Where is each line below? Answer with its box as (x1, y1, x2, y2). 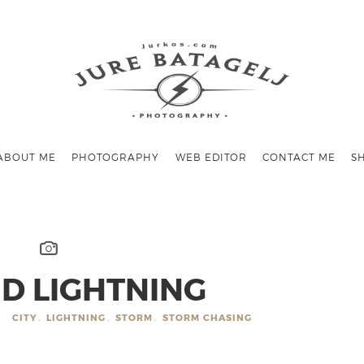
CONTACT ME (262, 151, 336, 162)
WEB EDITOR (175, 151, 247, 162)
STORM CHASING (162, 312, 252, 323)
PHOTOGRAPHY (71, 151, 160, 162)
